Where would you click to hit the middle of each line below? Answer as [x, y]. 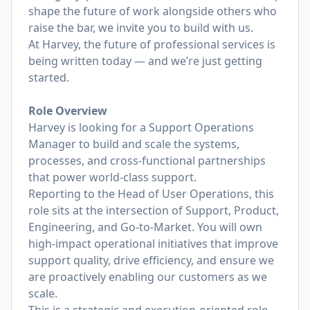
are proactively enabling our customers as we [148, 277]
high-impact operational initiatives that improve [153, 244]
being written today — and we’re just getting [145, 61]
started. [49, 77]
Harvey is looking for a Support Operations [141, 127]
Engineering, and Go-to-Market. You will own [145, 227]
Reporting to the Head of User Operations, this [151, 194]
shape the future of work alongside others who [153, 11]
